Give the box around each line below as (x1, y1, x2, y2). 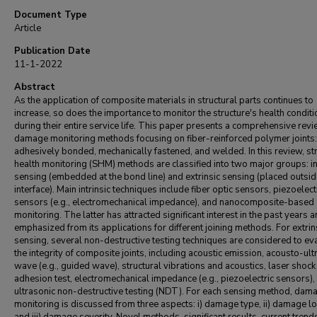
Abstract (14, 81, 55, 93)
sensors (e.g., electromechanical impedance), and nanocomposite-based (14, 196, 314, 209)
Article (14, 22, 41, 35)
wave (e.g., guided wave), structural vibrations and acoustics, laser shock (14, 260, 316, 272)
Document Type (14, 8, 87, 21)
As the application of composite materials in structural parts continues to (14, 94, 313, 107)
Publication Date (14, 45, 91, 57)
